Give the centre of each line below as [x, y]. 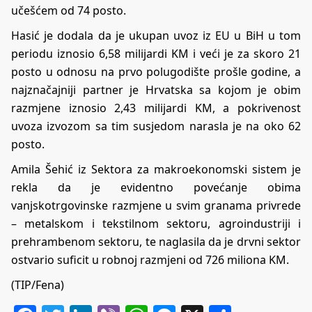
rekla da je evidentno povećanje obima [156, 188]
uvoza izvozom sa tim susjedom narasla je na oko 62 [156, 126]
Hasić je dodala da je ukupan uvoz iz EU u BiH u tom [156, 36]
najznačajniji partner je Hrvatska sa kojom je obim [156, 90]
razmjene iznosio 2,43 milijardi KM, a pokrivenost [156, 108]
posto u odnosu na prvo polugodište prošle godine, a [156, 72]
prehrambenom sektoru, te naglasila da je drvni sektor [156, 242]
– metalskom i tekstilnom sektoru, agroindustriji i [156, 224]
